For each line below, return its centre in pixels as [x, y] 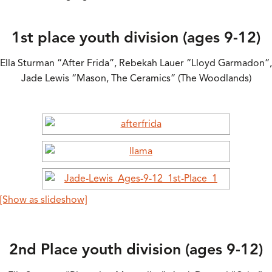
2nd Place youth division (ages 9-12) [136, 250]
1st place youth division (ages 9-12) [136, 37]
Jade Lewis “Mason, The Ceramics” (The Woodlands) [136, 79]
